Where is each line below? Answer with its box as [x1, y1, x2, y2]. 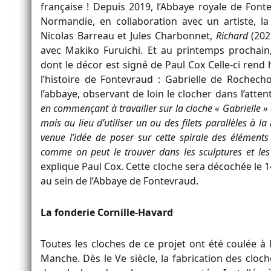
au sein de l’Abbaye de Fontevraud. [41, 174, 198, 188]
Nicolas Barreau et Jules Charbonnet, [41, 28, 216, 42]
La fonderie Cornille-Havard [41, 205, 173, 219]
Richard [215, 28, 248, 42]
